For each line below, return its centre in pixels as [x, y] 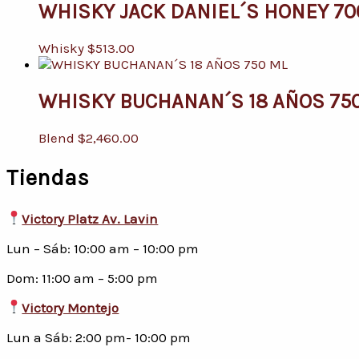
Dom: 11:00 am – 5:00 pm [82, 278]
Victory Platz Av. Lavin [90, 218]
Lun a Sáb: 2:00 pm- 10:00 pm [99, 337]
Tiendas [48, 177]
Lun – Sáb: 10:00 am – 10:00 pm [103, 248]
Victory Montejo [71, 307]
